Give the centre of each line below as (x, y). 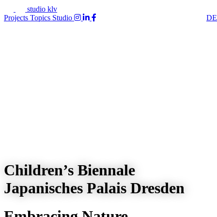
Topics (41, 18)
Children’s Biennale (70, 170)
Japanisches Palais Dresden (94, 188)
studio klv (42, 9)
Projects (17, 18)
